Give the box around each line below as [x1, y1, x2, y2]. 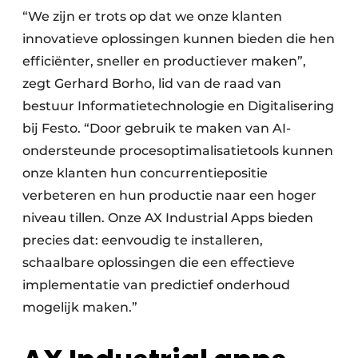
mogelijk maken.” [22, 300, 137, 315]
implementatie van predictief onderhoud [22, 277, 290, 292]
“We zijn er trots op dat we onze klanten [22, 9, 282, 24]
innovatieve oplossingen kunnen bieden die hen [22, 31, 335, 46]
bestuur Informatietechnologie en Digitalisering [22, 98, 334, 113]
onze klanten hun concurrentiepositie [22, 165, 268, 181]
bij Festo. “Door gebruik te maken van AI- [22, 121, 291, 136]
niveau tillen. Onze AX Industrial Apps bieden [22, 210, 313, 225]
